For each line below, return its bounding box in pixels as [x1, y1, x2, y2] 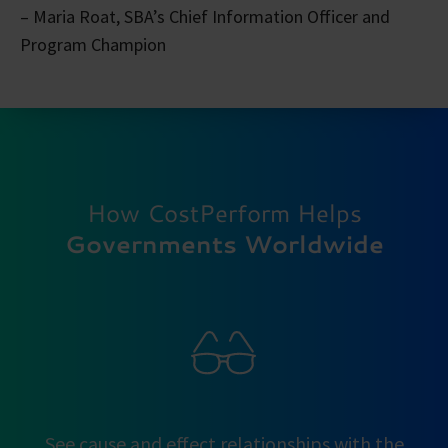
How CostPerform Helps [86, 196, 362, 231]
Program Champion [20, 32, 166, 56]
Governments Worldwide [64, 227, 384, 262]
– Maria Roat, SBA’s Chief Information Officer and [20, 4, 390, 28]
